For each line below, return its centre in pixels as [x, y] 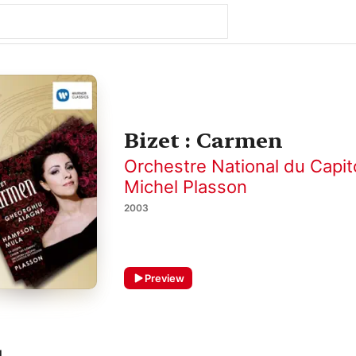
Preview [164, 278]
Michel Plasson [186, 187]
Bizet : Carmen [203, 140]
